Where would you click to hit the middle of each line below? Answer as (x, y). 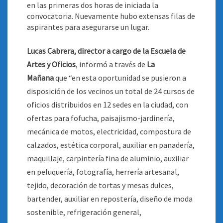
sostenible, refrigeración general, (84, 212)
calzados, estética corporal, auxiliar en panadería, (111, 145)
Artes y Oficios (51, 64)
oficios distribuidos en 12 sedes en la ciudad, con (108, 105)
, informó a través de (111, 64)
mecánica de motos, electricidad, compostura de (109, 131)
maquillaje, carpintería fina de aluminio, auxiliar (108, 158)
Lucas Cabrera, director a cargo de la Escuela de (106, 51)
